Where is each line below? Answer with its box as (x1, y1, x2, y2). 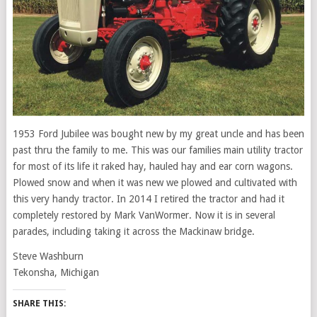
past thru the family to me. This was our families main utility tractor (12, 144, 303, 156)
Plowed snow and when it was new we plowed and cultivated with (12, 177, 297, 189)
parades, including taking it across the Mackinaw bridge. (12, 226, 255, 238)
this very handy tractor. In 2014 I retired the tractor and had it (12, 193, 284, 205)
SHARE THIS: (12, 299, 66, 309)
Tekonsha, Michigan (12, 267, 99, 279)
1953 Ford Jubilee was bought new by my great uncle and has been (12, 128, 304, 140)
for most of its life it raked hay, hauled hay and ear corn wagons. (12, 161, 293, 173)
